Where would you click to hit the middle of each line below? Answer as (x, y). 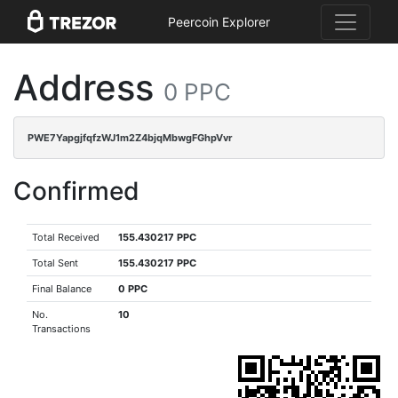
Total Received (66, 237)
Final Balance (62, 289)
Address (88, 88)
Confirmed (76, 191)
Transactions (62, 329)
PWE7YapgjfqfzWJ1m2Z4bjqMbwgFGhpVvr (130, 138)
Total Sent (56, 263)
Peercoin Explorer (219, 22)
